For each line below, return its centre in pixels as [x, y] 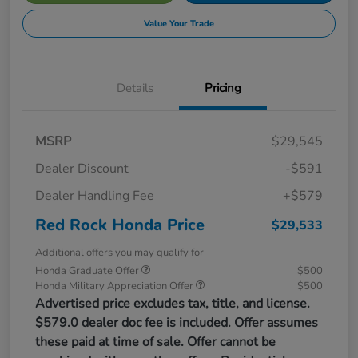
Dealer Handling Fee [95, 195]
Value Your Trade [179, 23]
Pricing [223, 88]
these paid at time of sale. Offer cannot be [155, 342]
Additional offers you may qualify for [119, 252]
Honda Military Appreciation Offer [115, 286]
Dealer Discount [82, 168]
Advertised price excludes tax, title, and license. [173, 303]
